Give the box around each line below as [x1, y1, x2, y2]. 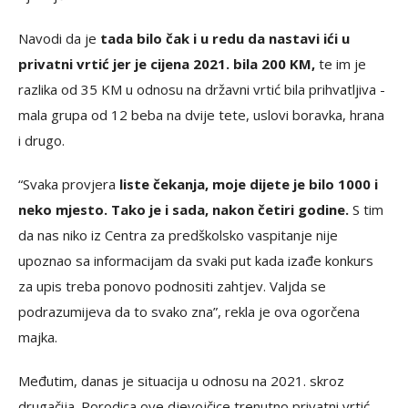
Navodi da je [18, 28, 97, 47]
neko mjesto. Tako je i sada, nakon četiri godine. [18, 199, 349, 219]
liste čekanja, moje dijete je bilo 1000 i [116, 174, 378, 193]
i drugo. [18, 130, 65, 149]
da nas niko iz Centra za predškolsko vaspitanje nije [18, 225, 338, 244]
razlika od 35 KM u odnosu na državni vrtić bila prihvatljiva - [18, 79, 385, 98]
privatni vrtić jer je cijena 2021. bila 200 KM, [18, 54, 315, 73]
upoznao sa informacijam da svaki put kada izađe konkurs [18, 250, 373, 270]
